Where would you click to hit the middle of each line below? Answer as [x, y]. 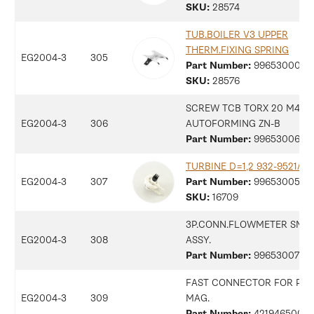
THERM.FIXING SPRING [237, 50]
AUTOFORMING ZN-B [233, 123]
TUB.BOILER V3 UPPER [237, 34]
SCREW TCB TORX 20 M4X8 [248, 108]
